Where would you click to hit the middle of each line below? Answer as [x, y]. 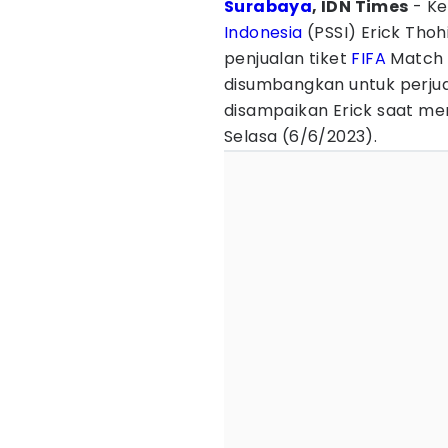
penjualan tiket [288, 58]
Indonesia [263, 32]
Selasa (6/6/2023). [303, 136]
